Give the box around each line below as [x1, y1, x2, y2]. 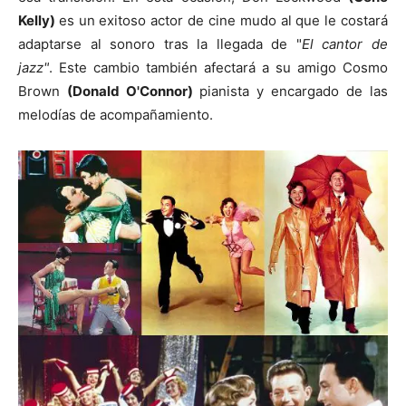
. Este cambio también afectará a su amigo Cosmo [49, 58, 388, 76]
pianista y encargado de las [199, 82, 388, 100]
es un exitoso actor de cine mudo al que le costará [58, 11, 389, 29]
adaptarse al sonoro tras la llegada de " [18, 34, 302, 53]
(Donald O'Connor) [67, 82, 199, 100]
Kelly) [18, 11, 59, 29]
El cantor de [301, 34, 389, 53]
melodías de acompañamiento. [18, 105, 213, 123]
